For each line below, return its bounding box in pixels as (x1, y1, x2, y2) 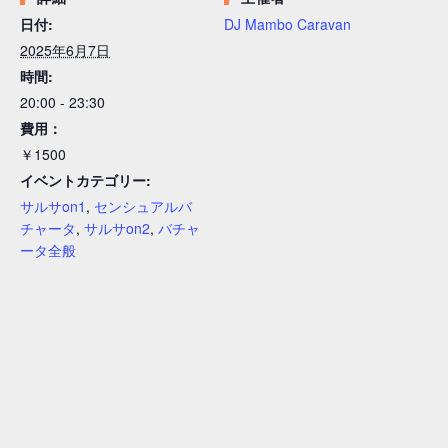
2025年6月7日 (20, 39, 110, 60)
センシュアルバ (94, 195, 192, 216)
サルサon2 (84, 217, 150, 238)
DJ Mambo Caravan (224, 13, 351, 34)
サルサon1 (20, 195, 86, 216)
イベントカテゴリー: (20, 169, 151, 190)
